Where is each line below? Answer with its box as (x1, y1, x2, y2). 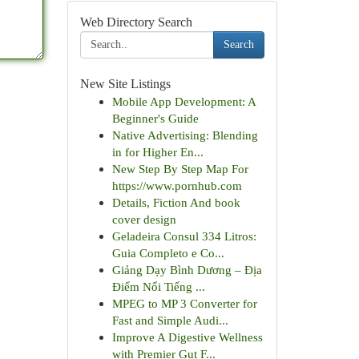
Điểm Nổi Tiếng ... (111, 280, 205, 293)
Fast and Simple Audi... (111, 313, 228, 327)
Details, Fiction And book (111, 196, 240, 209)
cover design (111, 212, 176, 226)
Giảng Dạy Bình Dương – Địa (111, 263, 262, 276)
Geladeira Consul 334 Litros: (111, 229, 256, 243)
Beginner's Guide (111, 111, 199, 125)
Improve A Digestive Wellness (111, 330, 263, 344)
